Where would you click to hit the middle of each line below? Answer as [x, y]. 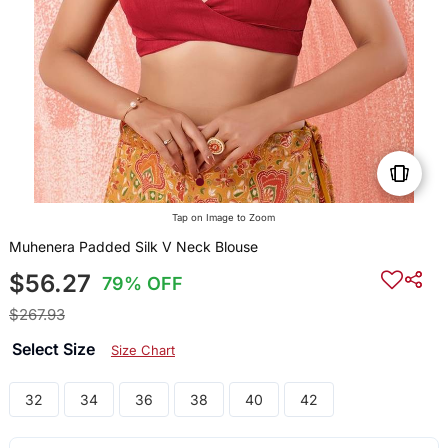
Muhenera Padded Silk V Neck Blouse [133, 247]
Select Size [55, 349]
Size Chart [142, 350]
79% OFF [143, 284]
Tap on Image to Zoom [224, 218]
